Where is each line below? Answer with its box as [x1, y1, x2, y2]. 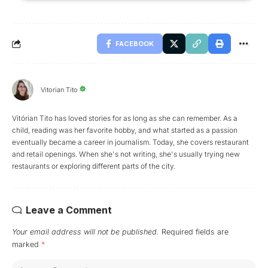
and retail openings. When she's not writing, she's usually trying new [12, 149, 240, 159]
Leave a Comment [26, 203, 112, 216]
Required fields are [162, 227, 229, 236]
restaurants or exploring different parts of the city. [12, 161, 175, 170]
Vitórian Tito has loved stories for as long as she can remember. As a [12, 113, 237, 123]
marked [12, 239, 41, 249]
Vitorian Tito [41, 86, 78, 94]
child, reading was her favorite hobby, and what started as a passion [12, 125, 237, 135]
